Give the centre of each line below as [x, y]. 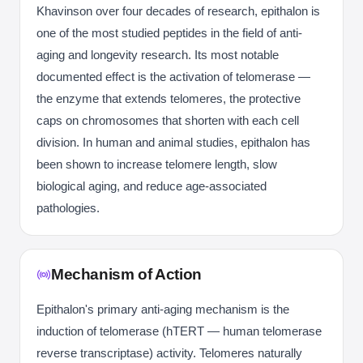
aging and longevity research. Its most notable [158, 55]
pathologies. [68, 208]
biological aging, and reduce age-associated [152, 186]
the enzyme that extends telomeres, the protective [169, 98]
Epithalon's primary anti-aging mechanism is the [163, 309]
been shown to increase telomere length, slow [157, 164]
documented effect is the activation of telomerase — [173, 77]
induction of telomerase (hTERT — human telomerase [179, 331]
